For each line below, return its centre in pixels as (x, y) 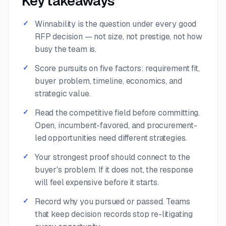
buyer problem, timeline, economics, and (109, 81)
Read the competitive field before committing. (118, 112)
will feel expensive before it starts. (97, 182)
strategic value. (63, 93)
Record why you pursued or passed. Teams (113, 201)
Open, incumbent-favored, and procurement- (116, 125)
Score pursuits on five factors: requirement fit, (117, 68)
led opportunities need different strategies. (111, 138)
